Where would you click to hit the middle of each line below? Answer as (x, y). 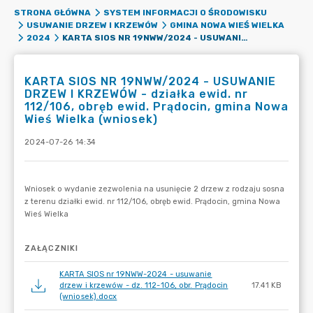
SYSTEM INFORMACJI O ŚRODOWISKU (185, 13)
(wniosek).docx (88, 297)
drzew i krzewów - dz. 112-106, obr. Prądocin (144, 285)
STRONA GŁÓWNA (52, 13)
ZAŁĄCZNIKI (51, 248)
